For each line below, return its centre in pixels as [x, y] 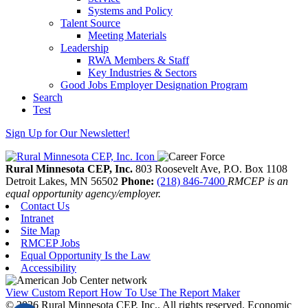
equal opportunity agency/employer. [83, 193]
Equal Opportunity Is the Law [86, 255]
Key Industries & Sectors [142, 72]
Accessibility [48, 267]
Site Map [40, 230]
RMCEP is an [258, 181]
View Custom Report [52, 292]
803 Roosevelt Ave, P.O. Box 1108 [211, 168]
